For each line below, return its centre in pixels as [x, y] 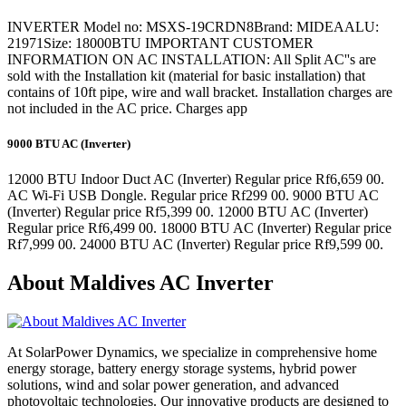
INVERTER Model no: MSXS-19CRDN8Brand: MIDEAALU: [193, 27]
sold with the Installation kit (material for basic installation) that [186, 76]
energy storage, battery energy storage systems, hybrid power [182, 369]
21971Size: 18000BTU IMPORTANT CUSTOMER [160, 43]
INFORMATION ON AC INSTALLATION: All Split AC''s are [192, 60]
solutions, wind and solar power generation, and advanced [173, 385]
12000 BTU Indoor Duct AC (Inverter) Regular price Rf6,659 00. [196, 179]
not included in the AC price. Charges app [127, 109]
